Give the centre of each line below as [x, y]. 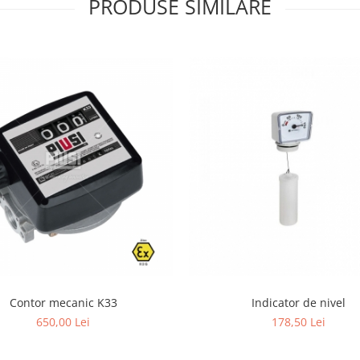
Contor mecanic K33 [63, 303]
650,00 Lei [63, 322]
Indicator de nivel [299, 303]
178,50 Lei [299, 322]
